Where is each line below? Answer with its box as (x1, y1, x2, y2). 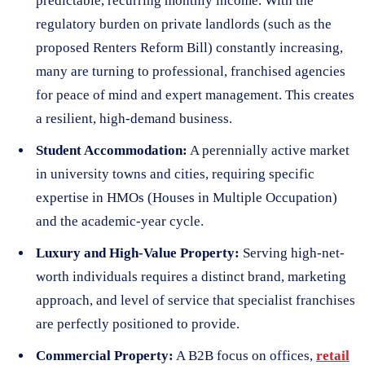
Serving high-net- (240, 244, 345, 261)
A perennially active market (187, 142, 350, 158)
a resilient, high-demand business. (36, 110, 232, 126)
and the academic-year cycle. (36, 213, 204, 229)
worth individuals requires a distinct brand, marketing (36, 268, 346, 284)
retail (316, 347, 350, 363)
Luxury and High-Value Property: (36, 244, 240, 261)
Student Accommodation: (36, 142, 187, 158)
